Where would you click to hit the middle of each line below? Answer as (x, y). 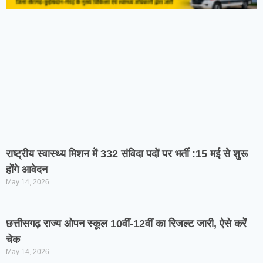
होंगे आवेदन (27, 170)
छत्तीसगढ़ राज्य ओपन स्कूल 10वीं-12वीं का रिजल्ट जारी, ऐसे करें (126, 224)
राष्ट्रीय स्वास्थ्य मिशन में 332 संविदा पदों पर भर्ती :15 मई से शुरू (127, 154)
